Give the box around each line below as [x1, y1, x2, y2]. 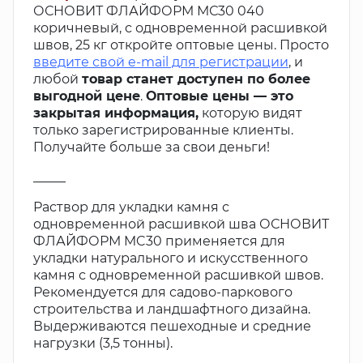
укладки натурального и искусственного [33, 250, 308, 267]
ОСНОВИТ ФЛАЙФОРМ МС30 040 [33, 3, 264, 19]
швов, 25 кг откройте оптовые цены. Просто [33, 37, 329, 53]
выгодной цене [33, 88, 140, 105]
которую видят [199, 105, 302, 122]
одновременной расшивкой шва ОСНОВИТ [33, 216, 329, 233]
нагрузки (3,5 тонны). [33, 335, 173, 352]
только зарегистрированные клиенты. [33, 122, 293, 139]
